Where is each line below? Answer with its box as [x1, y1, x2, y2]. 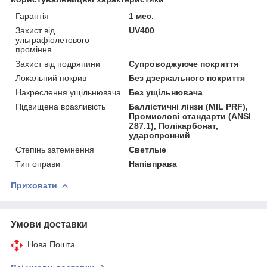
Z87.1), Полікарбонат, [129, 120, 219, 131]
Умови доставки [11, 219, 88, 229]
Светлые [129, 144, 167, 154]
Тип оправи [15, 159, 60, 169]
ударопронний [129, 130, 191, 140]
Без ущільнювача [129, 87, 203, 97]
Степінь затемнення [15, 144, 94, 154]
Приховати [11, 180, 57, 190]
